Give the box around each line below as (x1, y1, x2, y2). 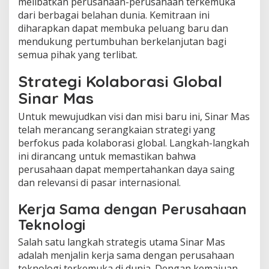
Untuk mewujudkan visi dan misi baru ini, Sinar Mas (18, 109, 250, 123)
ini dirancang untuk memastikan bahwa (18, 149, 196, 163)
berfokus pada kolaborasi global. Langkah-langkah (18, 136, 249, 150)
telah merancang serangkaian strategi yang (18, 122, 216, 136)
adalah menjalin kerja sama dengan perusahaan (18, 248, 234, 262)
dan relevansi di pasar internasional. (18, 175, 181, 189)
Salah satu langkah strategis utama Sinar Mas (18, 235, 225, 249)
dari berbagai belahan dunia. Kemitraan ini (18, 8, 210, 22)
